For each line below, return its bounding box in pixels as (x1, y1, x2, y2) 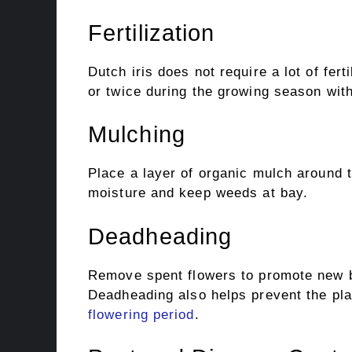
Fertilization (88, 20, 215, 46)
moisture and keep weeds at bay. (88, 185, 309, 200)
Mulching (88, 122, 185, 147)
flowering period (88, 306, 195, 322)
